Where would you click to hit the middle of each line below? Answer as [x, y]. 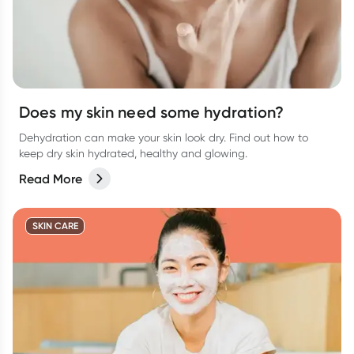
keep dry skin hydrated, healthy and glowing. [133, 153]
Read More [51, 179]
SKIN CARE [55, 226]
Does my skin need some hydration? [152, 112]
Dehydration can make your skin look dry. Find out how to [164, 137]
